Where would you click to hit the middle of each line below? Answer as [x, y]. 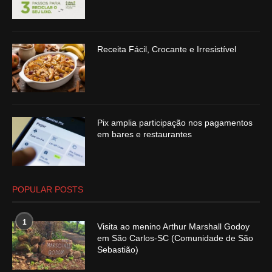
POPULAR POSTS [48, 190]
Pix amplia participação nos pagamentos [175, 123]
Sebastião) [118, 250]
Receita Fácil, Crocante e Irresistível [167, 49]
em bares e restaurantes [144, 134]
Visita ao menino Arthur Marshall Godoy [173, 227]
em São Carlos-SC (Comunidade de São [175, 238]
